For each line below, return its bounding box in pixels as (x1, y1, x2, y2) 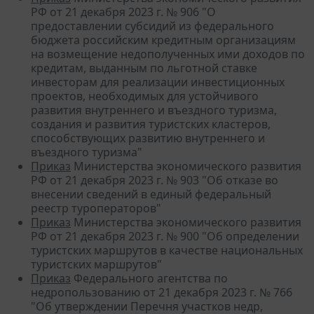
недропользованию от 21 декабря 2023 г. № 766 (31, 284, 292, 300)
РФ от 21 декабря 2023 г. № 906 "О (31, 4, 216, 20)
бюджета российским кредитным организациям (31, 32, 296, 48)
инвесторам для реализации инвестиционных (31, 74, 285, 90)
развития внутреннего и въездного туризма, (31, 102, 277, 118)
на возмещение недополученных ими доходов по (31, 46, 305, 62)
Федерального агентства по (71, 270, 228, 286)
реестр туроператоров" (31, 200, 161, 216)
